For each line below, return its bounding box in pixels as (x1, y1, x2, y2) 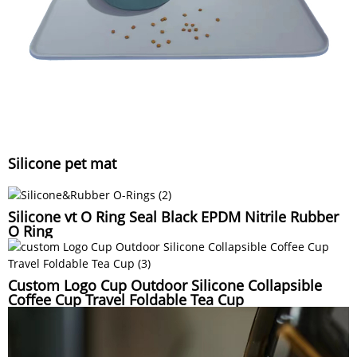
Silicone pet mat (8, 154, 116, 174)
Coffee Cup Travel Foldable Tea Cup (8, 290, 244, 310)
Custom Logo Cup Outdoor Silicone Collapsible (8, 276, 322, 296)
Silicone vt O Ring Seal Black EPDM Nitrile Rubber (8, 207, 339, 227)
